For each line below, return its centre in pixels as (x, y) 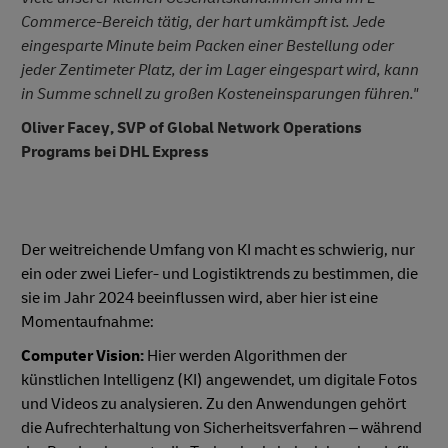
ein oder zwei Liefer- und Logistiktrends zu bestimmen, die (219, 273)
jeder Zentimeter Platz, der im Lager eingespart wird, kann (220, 69)
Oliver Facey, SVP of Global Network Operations (191, 127)
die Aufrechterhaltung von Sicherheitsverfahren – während (221, 427)
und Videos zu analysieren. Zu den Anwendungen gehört (213, 403)
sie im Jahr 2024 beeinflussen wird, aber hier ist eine (199, 297)
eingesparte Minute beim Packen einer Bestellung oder (207, 45)
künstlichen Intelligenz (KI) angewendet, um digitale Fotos (219, 379)
